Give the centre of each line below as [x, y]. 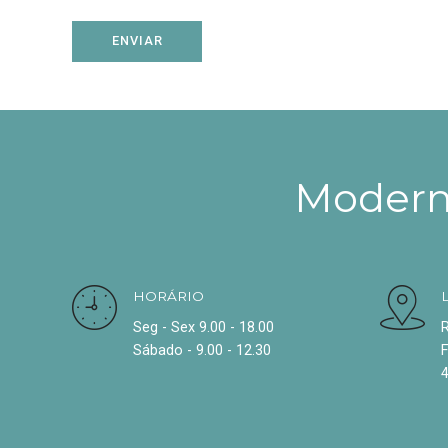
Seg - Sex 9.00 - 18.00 [203, 328]
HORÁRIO [168, 295]
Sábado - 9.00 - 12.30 [202, 351]
